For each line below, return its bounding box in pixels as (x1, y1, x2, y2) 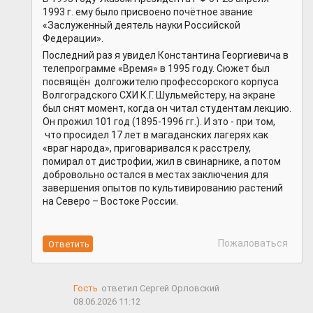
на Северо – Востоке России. (43, 196, 178, 208)
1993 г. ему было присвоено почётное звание (43, 6, 253, 18)
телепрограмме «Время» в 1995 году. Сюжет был (43, 63, 270, 75)
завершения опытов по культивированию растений (43, 182, 283, 194)
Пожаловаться (216, 238, 288, 249)
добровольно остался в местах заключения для (43, 169, 268, 181)
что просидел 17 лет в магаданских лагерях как (43, 129, 268, 141)
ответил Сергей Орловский (101, 282, 219, 293)
